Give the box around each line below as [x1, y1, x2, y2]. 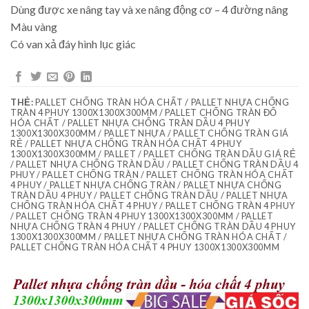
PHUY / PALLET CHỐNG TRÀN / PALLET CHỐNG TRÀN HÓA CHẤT [10, 168, 295, 180]
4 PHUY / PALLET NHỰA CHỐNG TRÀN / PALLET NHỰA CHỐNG [10, 179, 282, 190]
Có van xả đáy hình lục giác [10, 37, 136, 51]
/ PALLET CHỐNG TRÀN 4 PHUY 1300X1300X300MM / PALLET [10, 210, 274, 221]
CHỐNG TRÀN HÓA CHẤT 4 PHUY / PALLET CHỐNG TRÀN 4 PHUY [10, 199, 295, 211]
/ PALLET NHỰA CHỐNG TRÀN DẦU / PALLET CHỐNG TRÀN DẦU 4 [10, 158, 299, 170]
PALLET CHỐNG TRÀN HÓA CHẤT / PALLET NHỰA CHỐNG [33, 96, 290, 108]
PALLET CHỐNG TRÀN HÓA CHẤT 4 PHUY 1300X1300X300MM [10, 241, 280, 252]
